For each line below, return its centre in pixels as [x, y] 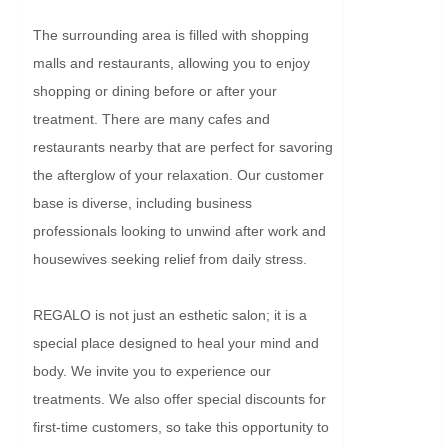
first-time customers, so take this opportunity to [181, 426]
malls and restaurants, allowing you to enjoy [171, 62]
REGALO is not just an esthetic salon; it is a [170, 314]
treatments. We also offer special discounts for [179, 398]
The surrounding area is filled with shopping [171, 34]
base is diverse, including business [142, 202]
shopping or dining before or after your [155, 90]
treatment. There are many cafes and [151, 118]
